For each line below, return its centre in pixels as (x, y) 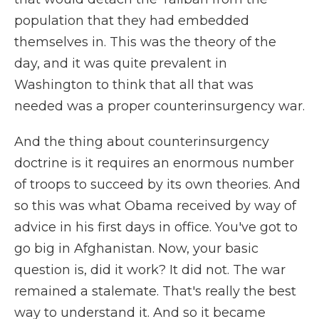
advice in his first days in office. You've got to (156, 227)
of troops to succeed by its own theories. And (157, 184)
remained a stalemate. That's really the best (155, 291)
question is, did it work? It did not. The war (150, 270)
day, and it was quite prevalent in (121, 63)
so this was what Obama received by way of (155, 206)
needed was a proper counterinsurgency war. (159, 106)
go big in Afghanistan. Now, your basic (136, 249)
